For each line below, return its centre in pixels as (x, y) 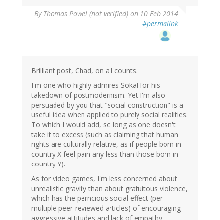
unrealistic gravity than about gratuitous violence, (110, 189)
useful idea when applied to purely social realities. (110, 115)
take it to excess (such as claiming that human (105, 135)
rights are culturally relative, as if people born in (106, 144)
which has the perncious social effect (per (97, 198)
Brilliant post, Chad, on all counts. (84, 71)
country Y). (48, 164)
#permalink (160, 24)
